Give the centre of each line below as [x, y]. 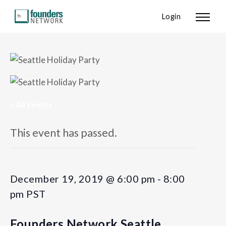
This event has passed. [64, 133]
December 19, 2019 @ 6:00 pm [83, 179]
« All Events [31, 104]
